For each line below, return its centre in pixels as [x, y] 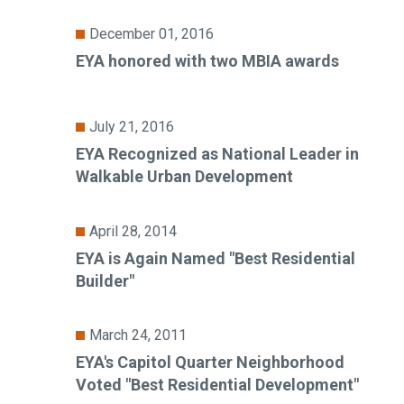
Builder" [105, 280]
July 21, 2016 [131, 127]
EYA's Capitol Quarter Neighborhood [210, 363]
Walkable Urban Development [184, 177]
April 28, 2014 [133, 231]
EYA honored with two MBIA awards [207, 61]
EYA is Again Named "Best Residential [215, 258]
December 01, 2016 [151, 34]
